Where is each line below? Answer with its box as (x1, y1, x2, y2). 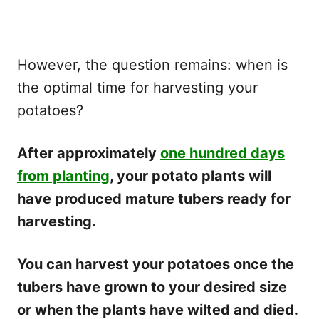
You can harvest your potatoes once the (17, 255, 294, 273)
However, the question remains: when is (17, 56, 288, 73)
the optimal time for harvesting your (17, 78, 258, 96)
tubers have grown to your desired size (17, 278, 287, 296)
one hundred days (160, 144, 285, 162)
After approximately (17, 144, 160, 162)
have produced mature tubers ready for (17, 189, 291, 207)
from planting (17, 167, 110, 184)
